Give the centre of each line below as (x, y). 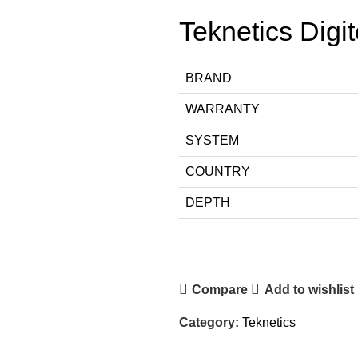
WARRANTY (223, 109)
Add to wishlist (309, 289)
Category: (209, 323)
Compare (220, 289)
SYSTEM (212, 141)
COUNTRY (218, 172)
